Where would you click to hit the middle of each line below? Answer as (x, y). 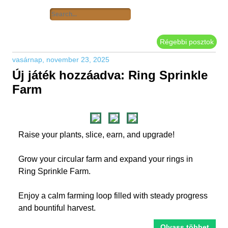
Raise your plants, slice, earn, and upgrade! (96, 135)
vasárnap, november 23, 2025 (61, 60)
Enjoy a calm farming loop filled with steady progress (113, 196)
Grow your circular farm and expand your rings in (106, 159)
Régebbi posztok (187, 42)
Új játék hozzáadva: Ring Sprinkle (110, 75)
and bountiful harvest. (57, 208)
